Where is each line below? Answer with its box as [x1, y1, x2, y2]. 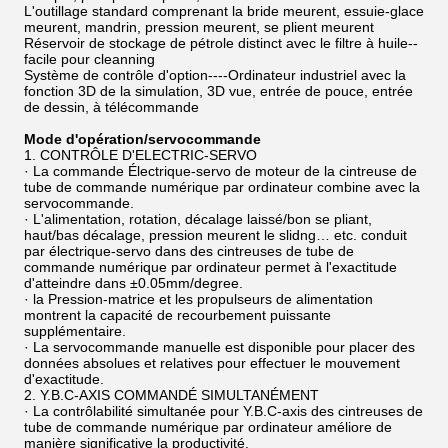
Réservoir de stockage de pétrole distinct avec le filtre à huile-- [24, 35, 418, 51]
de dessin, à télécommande [24, 99, 199, 115]
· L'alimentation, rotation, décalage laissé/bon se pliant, [24, 211, 372, 227]
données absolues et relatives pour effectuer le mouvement [24, 355, 400, 371]
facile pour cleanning [24, 51, 155, 67]
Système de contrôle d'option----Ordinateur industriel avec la [24, 67, 406, 83]
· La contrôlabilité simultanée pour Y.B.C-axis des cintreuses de [24, 403, 423, 419]
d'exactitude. [24, 371, 104, 387]
